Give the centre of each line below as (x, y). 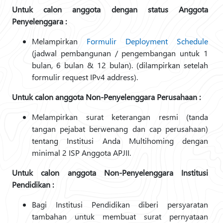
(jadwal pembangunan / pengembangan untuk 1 (120, 53)
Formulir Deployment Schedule (147, 41)
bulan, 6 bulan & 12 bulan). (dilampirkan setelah (120, 65)
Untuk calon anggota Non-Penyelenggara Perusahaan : (106, 97)
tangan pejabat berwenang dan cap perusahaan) (120, 129)
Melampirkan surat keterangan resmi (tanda (120, 117)
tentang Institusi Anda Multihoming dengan (120, 141)
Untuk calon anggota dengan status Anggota (110, 9)
